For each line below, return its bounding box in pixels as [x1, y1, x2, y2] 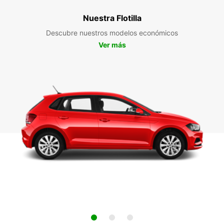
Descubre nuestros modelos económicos [46, 28, 178, 37]
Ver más [98, 40, 126, 49]
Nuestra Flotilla [82, 12, 141, 23]
